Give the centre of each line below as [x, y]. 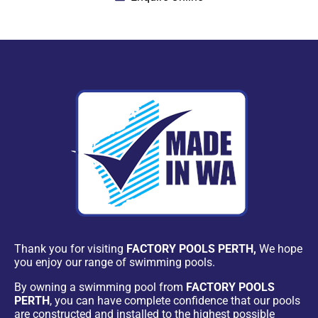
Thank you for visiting [70, 248]
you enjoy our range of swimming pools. [115, 262]
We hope [279, 248]
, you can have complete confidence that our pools [175, 300]
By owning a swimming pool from [100, 287]
